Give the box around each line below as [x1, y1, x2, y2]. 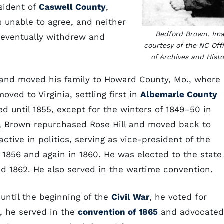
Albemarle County [140, 89, 217, 99]
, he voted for [149, 192, 207, 202]
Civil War [111, 192, 149, 202]
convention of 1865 [78, 207, 158, 217]
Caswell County [39, 2, 106, 12]
